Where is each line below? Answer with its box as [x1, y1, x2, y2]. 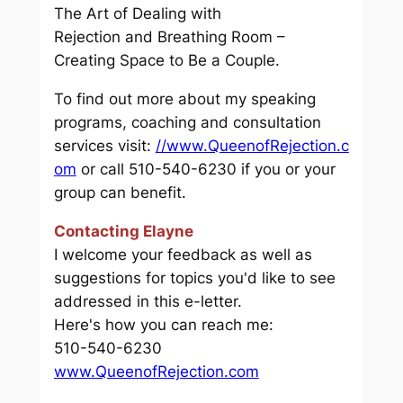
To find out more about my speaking [53, 90, 316, 109]
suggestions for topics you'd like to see [53, 269, 336, 287]
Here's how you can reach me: [53, 316, 273, 334]
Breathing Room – [152, 28, 285, 47]
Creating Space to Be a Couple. [53, 51, 280, 70]
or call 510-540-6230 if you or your [76, 160, 336, 179]
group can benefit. [53, 184, 186, 202]
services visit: [53, 137, 156, 156]
